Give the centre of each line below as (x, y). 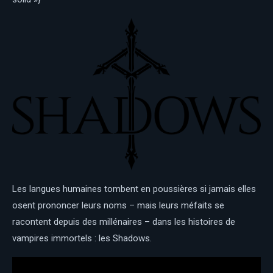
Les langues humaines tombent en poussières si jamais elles (134, 189)
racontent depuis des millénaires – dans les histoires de (124, 222)
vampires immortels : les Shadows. (82, 238)
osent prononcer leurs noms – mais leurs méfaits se (118, 205)
